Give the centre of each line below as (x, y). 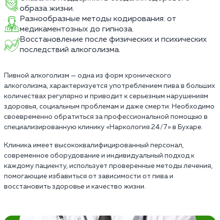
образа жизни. (47, 8)
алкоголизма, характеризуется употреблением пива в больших (110, 86)
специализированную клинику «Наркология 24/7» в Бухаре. (103, 127)
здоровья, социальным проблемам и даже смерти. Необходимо (109, 106)
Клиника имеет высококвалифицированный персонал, (94, 145)
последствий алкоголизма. (70, 50)
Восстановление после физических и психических (113, 39)
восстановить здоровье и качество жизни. (75, 186)
